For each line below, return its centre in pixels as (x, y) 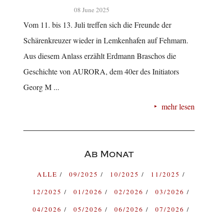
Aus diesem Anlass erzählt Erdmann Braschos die (100, 56)
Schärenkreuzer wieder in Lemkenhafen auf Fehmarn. (106, 40)
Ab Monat (109, 154)
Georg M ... (41, 87)
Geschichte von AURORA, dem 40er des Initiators (101, 72)
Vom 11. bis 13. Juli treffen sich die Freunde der (97, 25)
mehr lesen (178, 107)
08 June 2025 (92, 10)
